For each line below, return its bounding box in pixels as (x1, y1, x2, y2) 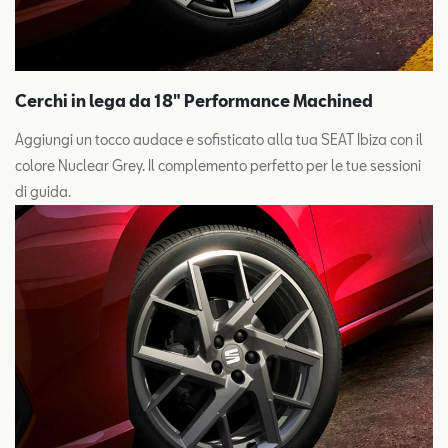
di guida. (15, 183, 71, 200)
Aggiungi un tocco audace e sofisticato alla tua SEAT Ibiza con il (15, 131, 423, 148)
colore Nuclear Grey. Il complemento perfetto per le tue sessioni (15, 157, 421, 174)
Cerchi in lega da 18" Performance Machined (15, 91, 373, 110)
